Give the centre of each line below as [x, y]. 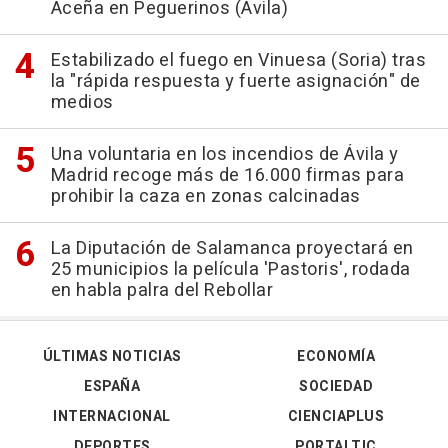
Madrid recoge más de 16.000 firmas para [227, 175]
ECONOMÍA [336, 356]
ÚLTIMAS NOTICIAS [112, 356]
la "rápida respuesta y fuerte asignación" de [235, 81]
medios [82, 102]
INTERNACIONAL [112, 416]
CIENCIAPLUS [336, 416]
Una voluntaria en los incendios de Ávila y [224, 154]
